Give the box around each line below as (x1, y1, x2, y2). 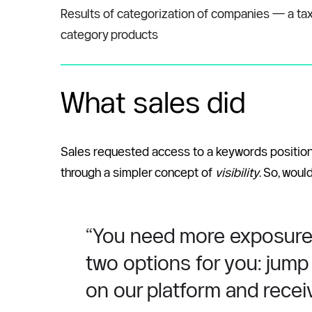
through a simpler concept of (61, 166, 215, 179)
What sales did (61, 86, 245, 118)
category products (61, 28, 158, 41)
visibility (215, 166, 259, 179)
